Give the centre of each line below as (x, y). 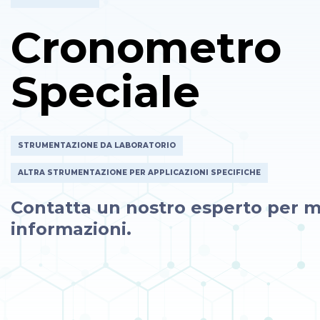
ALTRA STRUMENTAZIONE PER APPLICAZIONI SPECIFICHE (139, 172)
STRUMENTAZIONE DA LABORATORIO (97, 145)
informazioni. (71, 229)
